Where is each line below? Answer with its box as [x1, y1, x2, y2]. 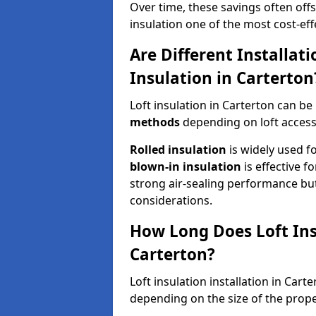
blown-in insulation [130, 159, 241, 174]
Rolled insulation [130, 142, 226, 157]
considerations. [130, 193, 212, 208]
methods [130, 114, 180, 130]
